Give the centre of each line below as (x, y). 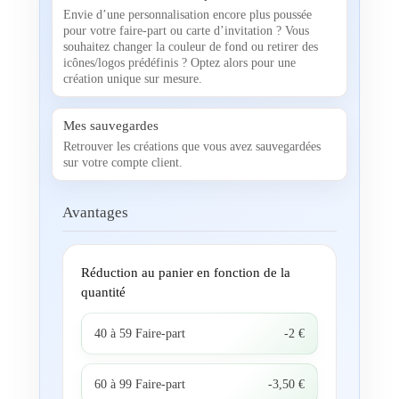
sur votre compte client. (122, 162)
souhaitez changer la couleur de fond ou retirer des (190, 46)
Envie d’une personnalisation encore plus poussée (187, 14)
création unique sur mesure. (132, 78)
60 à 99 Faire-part (139, 383)
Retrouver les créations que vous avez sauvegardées (191, 146)
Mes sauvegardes (110, 125)
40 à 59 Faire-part (139, 333)
